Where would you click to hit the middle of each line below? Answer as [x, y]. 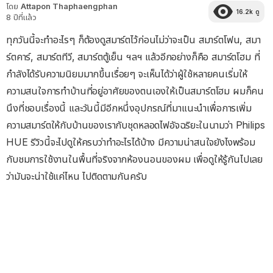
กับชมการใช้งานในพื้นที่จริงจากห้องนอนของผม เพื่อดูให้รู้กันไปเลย [135, 159]
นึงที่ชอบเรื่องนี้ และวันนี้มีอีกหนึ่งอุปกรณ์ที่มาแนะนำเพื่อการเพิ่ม [129, 108]
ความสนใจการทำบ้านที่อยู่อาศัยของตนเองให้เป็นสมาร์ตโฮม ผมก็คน [135, 91]
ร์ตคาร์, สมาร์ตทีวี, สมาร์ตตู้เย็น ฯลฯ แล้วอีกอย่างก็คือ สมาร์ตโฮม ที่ [133, 57]
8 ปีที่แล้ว [21, 17]
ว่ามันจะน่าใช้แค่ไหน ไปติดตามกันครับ [76, 176]
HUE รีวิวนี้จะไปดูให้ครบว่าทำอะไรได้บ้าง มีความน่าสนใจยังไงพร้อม [131, 142]
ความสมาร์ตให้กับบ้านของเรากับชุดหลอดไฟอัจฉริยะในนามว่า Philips [136, 125]
